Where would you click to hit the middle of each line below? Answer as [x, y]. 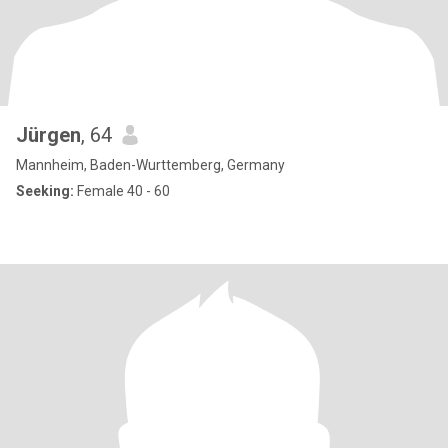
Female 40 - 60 [122, 191]
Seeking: [45, 191]
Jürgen [48, 135]
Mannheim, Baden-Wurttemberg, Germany [150, 165]
